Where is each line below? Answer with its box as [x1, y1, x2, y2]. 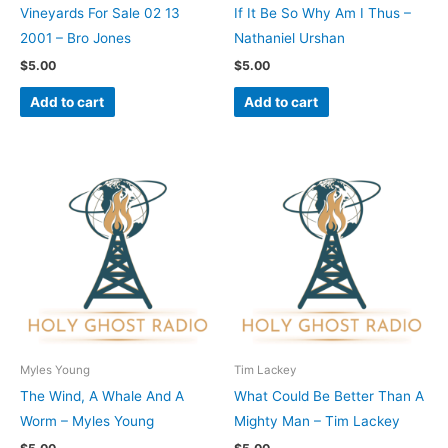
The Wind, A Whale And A [20, 387, 184, 404]
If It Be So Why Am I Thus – [234, 4, 411, 21]
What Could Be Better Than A [234, 387, 424, 404]
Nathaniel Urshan [234, 29, 345, 46]
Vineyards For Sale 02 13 [20, 4, 180, 21]
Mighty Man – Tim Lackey [234, 412, 400, 429]
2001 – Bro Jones [20, 29, 131, 46]
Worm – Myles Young [20, 412, 154, 429]
